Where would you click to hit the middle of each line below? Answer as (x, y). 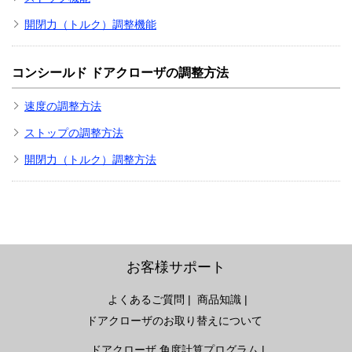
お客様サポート (176, 268)
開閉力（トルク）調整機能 (90, 25)
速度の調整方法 (63, 106)
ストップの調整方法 (74, 133)
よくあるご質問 (146, 300)
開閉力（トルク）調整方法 (90, 160)
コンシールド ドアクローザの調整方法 (120, 73)
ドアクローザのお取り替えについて (174, 321)
